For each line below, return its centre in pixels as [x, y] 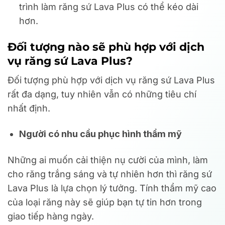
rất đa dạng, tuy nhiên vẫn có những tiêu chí [102, 94]
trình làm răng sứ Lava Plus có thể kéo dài [109, 7]
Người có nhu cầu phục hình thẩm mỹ [101, 134]
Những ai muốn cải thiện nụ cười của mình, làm [108, 160]
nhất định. [29, 108]
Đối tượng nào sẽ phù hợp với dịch [106, 47]
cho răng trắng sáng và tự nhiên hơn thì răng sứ [110, 174]
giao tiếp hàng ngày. [51, 216]
